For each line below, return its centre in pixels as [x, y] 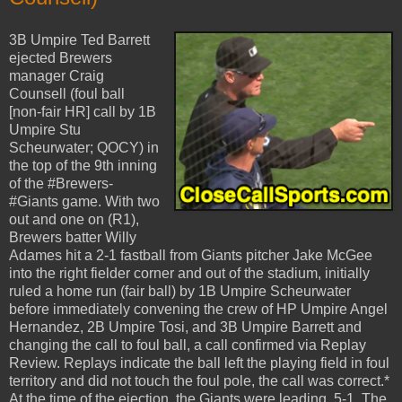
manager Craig [57, 76]
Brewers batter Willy [73, 237]
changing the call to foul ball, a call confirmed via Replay [188, 345]
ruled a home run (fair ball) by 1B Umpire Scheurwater [180, 291]
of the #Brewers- [61, 184]
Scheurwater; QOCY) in [84, 148]
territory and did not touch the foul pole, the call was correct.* [199, 381]
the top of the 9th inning [83, 166]
